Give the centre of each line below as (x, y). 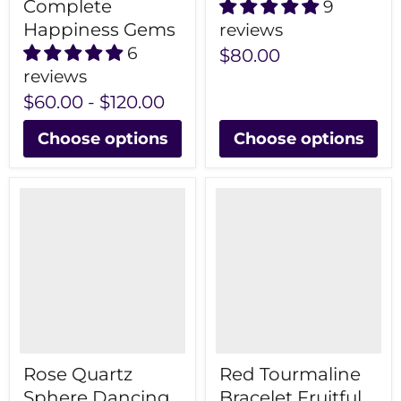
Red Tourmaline (290, 375)
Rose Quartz (78, 375)
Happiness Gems (99, 30)
